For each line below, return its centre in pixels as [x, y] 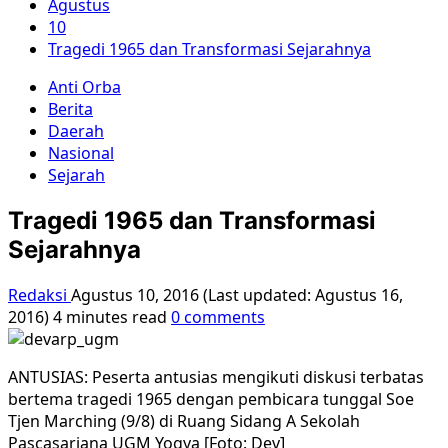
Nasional [81, 153]
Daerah [76, 131]
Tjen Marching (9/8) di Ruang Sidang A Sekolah [184, 420]
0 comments [218, 316]
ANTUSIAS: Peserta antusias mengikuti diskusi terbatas [216, 376]
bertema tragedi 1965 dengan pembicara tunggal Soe [211, 398]
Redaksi [39, 294]
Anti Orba [84, 87]
